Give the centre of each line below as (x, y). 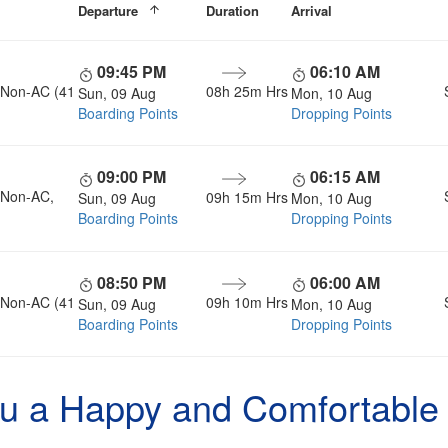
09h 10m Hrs (246, 301)
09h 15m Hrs (246, 196)
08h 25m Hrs (246, 91)
